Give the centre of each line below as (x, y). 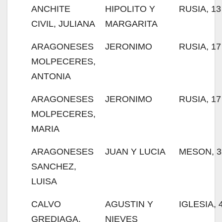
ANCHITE (51, 9)
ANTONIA (51, 76)
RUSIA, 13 (200, 9)
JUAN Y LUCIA (135, 152)
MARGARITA (131, 24)
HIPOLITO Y (130, 9)
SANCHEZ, (54, 166)
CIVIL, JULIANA (63, 24)
